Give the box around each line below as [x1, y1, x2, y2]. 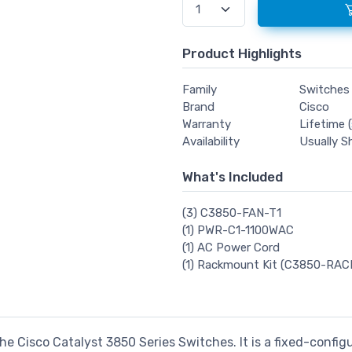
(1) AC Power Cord [181, 240, 280, 255]
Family [181, 82, 217, 97]
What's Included [181, 169, 283, 185]
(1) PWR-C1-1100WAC [181, 223, 294, 238]
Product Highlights [181, 46, 302, 62]
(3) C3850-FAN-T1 [181, 206, 281, 221]
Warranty [181, 117, 231, 132]
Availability [181, 134, 240, 149]
